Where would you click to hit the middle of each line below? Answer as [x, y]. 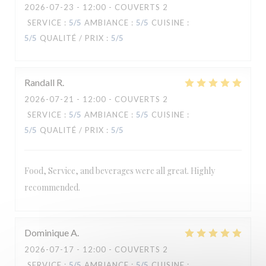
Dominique [47, 232]
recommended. [52, 187]
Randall [39, 82]
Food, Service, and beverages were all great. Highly [120, 171]
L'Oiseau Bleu [133, 76]
